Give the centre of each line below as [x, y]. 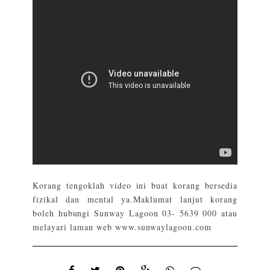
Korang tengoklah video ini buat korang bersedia [135, 185]
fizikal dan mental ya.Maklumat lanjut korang [135, 199]
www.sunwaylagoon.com [163, 227]
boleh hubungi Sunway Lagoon [98, 213]
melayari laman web [74, 227]
